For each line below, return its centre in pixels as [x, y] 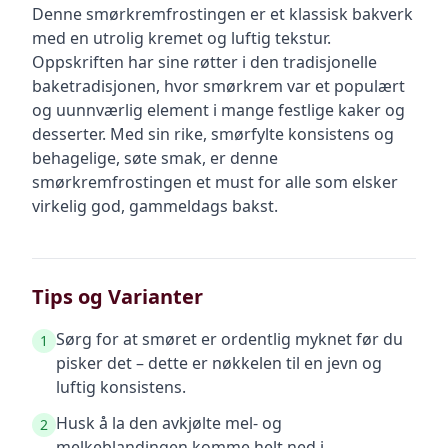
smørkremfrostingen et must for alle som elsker [215, 182]
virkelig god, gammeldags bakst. [155, 206]
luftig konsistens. [121, 387]
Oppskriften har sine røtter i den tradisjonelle [204, 62]
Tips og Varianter [117, 296]
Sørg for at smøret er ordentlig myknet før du [229, 339]
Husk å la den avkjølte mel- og [169, 423]
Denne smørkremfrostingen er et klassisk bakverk [222, 14]
